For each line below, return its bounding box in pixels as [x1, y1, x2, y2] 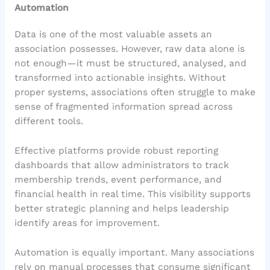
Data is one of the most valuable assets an [14, 29, 212, 40]
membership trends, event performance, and [14, 174, 222, 185]
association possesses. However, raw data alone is [14, 43, 245, 55]
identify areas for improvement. [14, 217, 160, 228]
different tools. [14, 116, 83, 127]
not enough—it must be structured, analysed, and [14, 58, 246, 69]
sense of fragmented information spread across [14, 101, 233, 113]
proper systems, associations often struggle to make [14, 87, 256, 98]
